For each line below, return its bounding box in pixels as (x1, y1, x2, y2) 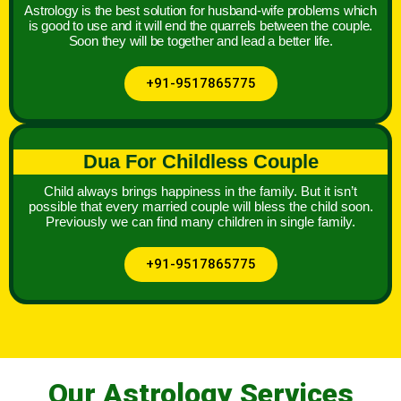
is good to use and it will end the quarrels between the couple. (28, 18, 373, 34)
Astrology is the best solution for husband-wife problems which (24, 3, 377, 19)
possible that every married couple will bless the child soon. (28, 199, 373, 215)
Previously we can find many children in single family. (46, 214, 355, 230)
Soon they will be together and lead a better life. (68, 33, 333, 49)
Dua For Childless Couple (82, 150, 319, 174)
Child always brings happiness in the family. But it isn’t (44, 183, 357, 200)
